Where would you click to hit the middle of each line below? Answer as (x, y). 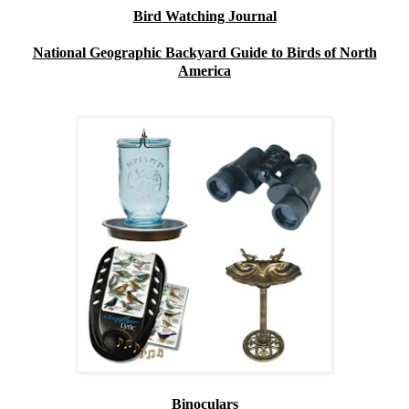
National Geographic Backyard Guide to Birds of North (204, 53)
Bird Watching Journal (204, 16)
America (204, 71)
